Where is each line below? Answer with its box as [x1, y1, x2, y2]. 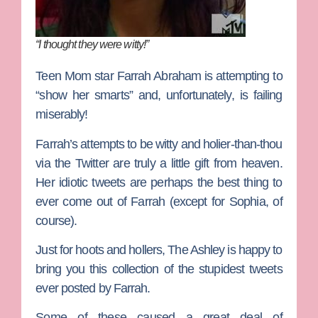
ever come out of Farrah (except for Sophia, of [35, 194, 283, 209]
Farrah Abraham [116, 69, 205, 84]
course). [35, 213, 77, 228]
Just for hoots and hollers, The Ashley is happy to [35, 243, 283, 257]
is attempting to [204, 69, 283, 84]
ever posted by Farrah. [35, 281, 150, 295]
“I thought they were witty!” [35, 38, 149, 51]
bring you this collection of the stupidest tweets [35, 262, 283, 276]
